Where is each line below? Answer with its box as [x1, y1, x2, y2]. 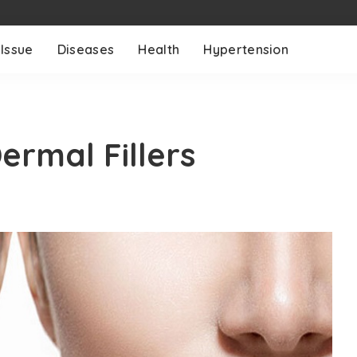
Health [138, 41, 180, 57]
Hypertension [203, 41, 289, 57]
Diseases [57, 41, 115, 57]
